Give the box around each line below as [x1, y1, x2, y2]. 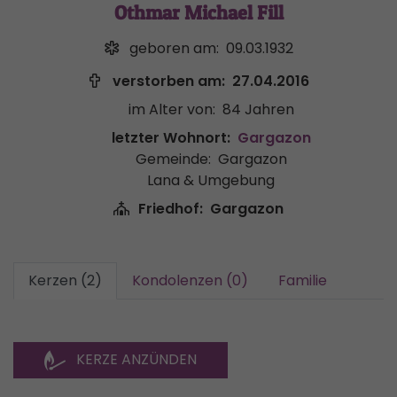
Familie [278, 270, 327, 291]
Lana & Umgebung [147, 170, 275, 191]
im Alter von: [128, 99, 215, 120]
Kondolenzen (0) [132, 270, 248, 291]
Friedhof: [138, 198, 203, 219]
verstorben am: [113, 71, 225, 91]
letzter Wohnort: [111, 128, 230, 148]
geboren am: [128, 38, 219, 58]
